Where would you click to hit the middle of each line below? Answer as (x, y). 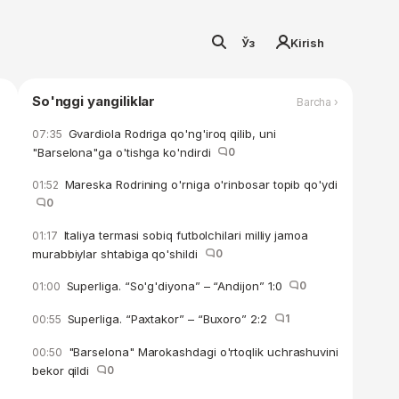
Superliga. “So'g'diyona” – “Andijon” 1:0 (176, 286)
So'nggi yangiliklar (94, 101)
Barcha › (317, 102)
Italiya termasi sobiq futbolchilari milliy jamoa (184, 235)
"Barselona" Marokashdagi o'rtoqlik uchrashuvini (201, 352)
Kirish (307, 43)
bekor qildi (64, 370)
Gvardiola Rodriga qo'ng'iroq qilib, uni (170, 134)
